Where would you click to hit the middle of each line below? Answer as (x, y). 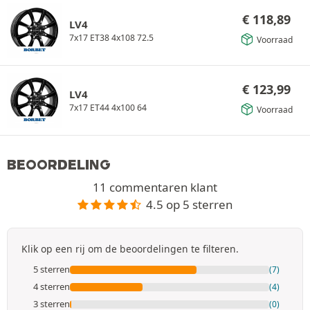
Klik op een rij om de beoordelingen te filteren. (130, 249)
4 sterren (52, 287)
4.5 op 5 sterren (190, 204)
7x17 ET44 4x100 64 (108, 107)
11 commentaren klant (155, 187)
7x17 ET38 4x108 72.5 (111, 37)
